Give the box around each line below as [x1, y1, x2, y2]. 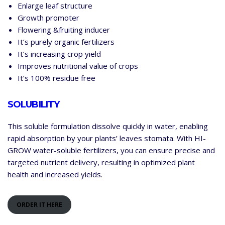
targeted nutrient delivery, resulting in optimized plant [8, 157, 195, 167]
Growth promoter [18, 12, 79, 23]
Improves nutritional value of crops [18, 60, 138, 71]
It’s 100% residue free [18, 72, 95, 83]
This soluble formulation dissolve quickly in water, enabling [8, 121, 208, 131]
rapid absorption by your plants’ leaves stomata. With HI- [8, 133, 206, 143]
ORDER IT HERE [16, 200, 62, 209]
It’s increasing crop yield [18, 48, 101, 59]
